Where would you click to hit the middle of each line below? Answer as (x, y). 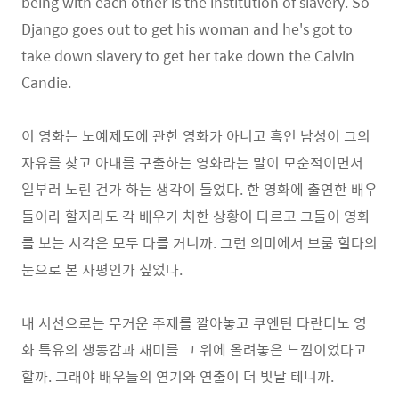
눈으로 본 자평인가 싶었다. (102, 269)
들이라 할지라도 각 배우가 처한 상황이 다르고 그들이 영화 (196, 216)
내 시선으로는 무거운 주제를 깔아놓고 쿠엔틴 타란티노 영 (194, 323)
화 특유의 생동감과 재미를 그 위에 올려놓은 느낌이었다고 (194, 350)
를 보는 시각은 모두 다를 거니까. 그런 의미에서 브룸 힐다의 (199, 243)
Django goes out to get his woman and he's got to (187, 29)
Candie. (46, 82)
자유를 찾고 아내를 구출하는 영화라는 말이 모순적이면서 (192, 163)
